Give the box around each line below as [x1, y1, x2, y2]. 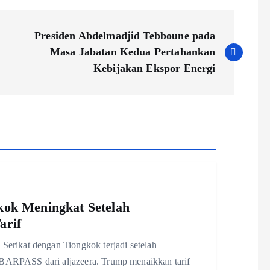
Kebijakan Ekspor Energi [93, 62, 216, 75]
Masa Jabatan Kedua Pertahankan [49, 46, 216, 58]
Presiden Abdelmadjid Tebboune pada [34, 30, 216, 42]
